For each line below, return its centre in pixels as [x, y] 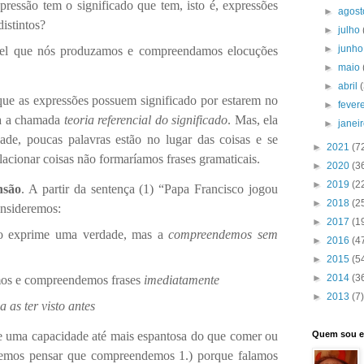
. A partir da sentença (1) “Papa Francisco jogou [150, 189]
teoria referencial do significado [145, 120]
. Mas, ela [253, 120]
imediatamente [182, 280]
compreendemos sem [223, 235]
